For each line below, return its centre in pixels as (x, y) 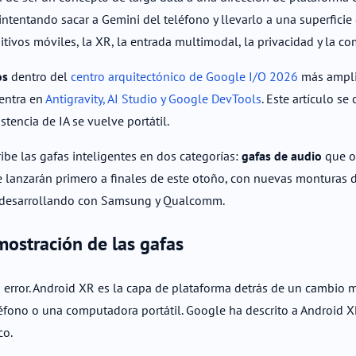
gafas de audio (282, 155)
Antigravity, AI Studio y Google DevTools (153, 98)
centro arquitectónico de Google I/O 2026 (184, 76)
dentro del (39, 76)
